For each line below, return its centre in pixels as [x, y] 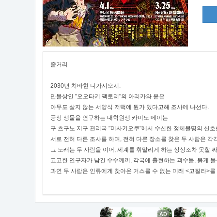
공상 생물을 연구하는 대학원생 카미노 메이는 [109, 117]
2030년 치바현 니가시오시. [85, 85]
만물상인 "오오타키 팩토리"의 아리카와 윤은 [108, 96]
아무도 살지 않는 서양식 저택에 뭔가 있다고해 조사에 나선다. [130, 107]
